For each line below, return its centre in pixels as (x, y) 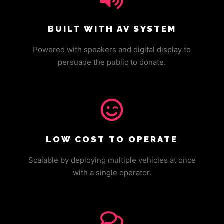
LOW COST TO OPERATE (112, 139)
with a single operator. (112, 173)
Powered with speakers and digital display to (112, 50)
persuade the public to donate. (112, 62)
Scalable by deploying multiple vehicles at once (112, 160)
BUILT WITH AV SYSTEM (112, 29)
